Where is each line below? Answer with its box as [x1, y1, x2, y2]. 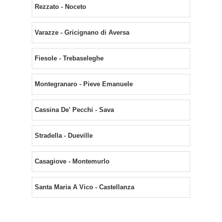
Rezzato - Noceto [35, 3, 86, 11]
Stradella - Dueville [35, 132, 93, 140]
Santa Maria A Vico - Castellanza [35, 183, 134, 191]
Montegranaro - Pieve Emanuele [35, 80, 133, 88]
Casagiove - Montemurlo [35, 158, 110, 166]
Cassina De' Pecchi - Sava [35, 106, 114, 114]
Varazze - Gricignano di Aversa [35, 29, 129, 37]
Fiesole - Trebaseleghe [35, 55, 104, 62]
